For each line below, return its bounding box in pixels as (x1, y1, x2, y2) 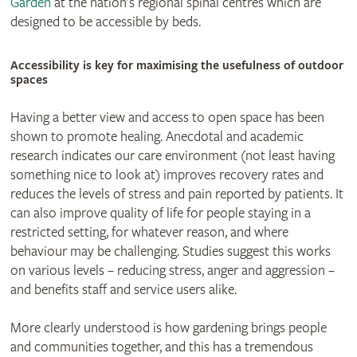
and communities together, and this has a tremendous (10, 338, 313, 355)
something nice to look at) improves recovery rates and (10, 166, 324, 183)
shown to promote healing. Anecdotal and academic (10, 127, 304, 145)
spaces (10, 72, 48, 88)
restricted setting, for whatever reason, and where (10, 223, 288, 241)
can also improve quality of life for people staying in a (10, 204, 311, 222)
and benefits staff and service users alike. (10, 280, 237, 298)
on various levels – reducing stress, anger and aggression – (10, 261, 335, 279)
